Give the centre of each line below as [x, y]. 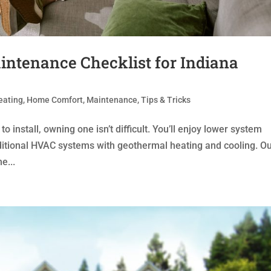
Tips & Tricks [166, 100]
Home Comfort [55, 100]
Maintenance [112, 100]
